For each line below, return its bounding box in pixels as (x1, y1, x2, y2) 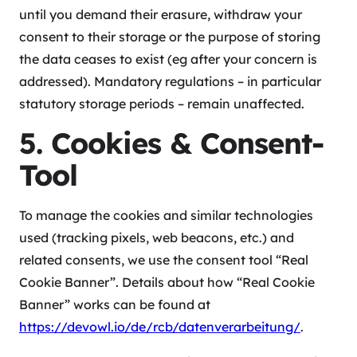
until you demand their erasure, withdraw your (19, 6, 302, 23)
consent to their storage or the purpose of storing (19, 29, 320, 45)
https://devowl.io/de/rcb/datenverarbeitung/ (19, 319, 300, 335)
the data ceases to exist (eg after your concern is (19, 51, 317, 68)
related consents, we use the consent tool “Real (19, 252, 308, 269)
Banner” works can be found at (19, 296, 210, 313)
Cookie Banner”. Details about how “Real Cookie (19, 274, 315, 291)
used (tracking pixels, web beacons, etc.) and (19, 229, 294, 246)
